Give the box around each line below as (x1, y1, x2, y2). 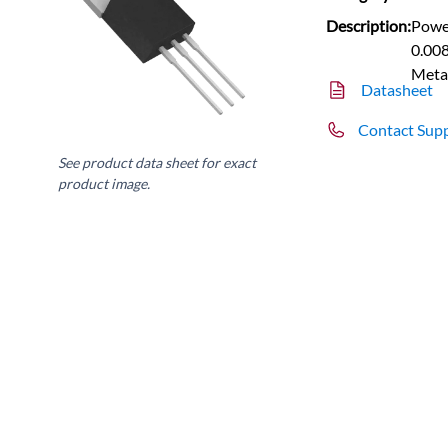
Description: (326, 15, 412, 35)
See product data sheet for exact (58, 153, 257, 171)
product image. (58, 174, 151, 192)
